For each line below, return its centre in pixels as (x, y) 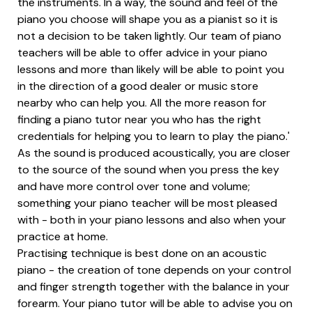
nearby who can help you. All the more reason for (142, 102)
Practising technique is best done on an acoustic (142, 253)
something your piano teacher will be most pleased (147, 203)
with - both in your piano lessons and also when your (152, 219)
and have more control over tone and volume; (134, 186)
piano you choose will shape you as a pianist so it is (148, 19)
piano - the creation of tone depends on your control (154, 270)
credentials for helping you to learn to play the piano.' (154, 136)
